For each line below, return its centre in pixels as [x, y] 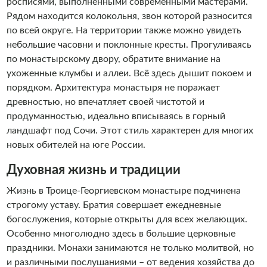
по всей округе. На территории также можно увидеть [124, 30]
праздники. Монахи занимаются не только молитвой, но [130, 248]
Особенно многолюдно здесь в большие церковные [121, 234]
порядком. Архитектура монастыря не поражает [113, 88]
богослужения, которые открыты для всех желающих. [127, 219]
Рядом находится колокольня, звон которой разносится [129, 16]
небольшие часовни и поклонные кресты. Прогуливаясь [129, 45]
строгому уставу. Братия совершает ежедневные [114, 205]
